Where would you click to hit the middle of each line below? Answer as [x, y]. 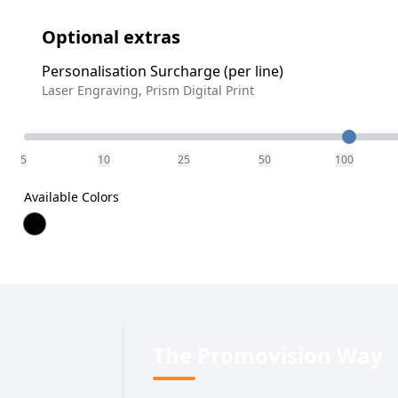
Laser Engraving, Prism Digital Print [147, 90]
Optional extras [111, 37]
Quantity [52, 134]
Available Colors [71, 197]
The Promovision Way [268, 355]
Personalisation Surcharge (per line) [162, 71]
